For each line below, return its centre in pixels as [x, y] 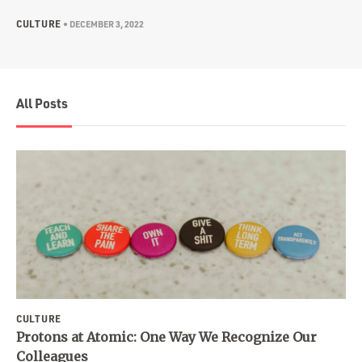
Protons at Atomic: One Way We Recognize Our [166, 337]
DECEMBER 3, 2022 [106, 24]
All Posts [42, 103]
